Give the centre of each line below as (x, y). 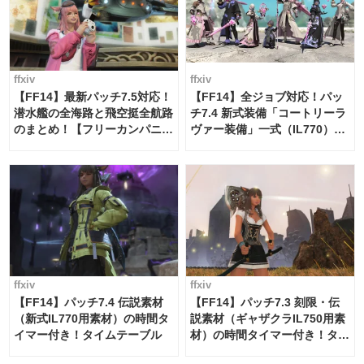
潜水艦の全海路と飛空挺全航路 (93, 113)
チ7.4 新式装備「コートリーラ (269, 113)
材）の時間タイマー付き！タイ (270, 334)
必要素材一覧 (225, 145)
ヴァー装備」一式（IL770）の (268, 129)
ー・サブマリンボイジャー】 (88, 145)
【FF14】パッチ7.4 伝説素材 (89, 302)
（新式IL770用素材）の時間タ (91, 318)
